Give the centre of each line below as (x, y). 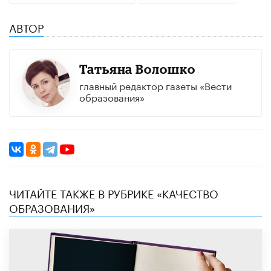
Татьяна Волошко (137, 69)
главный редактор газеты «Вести (155, 85)
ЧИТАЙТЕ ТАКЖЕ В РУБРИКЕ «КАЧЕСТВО (114, 193)
